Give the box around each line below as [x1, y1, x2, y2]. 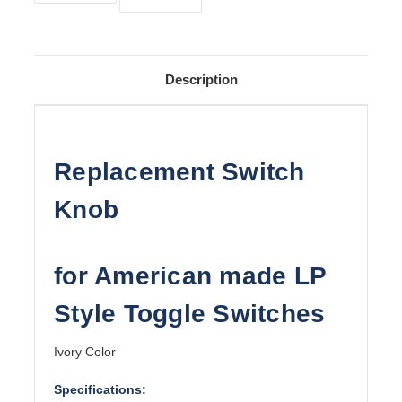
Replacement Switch [54, 158, 305, 187]
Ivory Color [54, 345, 116, 360]
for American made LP [54, 262, 326, 291]
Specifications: [54, 382, 146, 398]
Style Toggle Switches [54, 300, 326, 328]
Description [164, 72, 238, 88]
